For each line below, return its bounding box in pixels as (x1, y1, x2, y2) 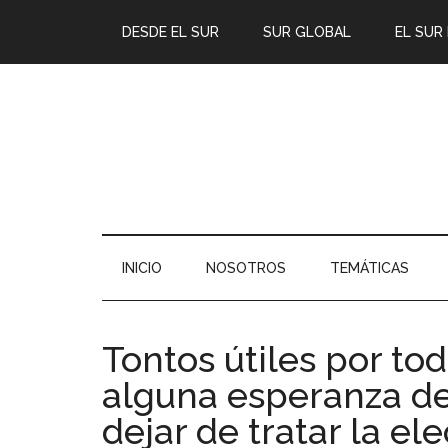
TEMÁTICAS (330, 260, 409, 276)
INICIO (122, 260, 162, 276)
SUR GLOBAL (263, 24, 351, 40)
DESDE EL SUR (122, 24, 219, 40)
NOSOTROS (206, 260, 286, 276)
